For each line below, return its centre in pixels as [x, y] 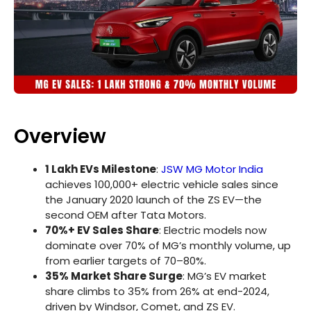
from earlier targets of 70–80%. [126, 260]
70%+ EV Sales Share [102, 230]
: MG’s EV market [225, 276]
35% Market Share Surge [114, 276]
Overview [60, 136]
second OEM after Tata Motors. [126, 215]
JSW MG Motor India [212, 169]
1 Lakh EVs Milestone [101, 169]
